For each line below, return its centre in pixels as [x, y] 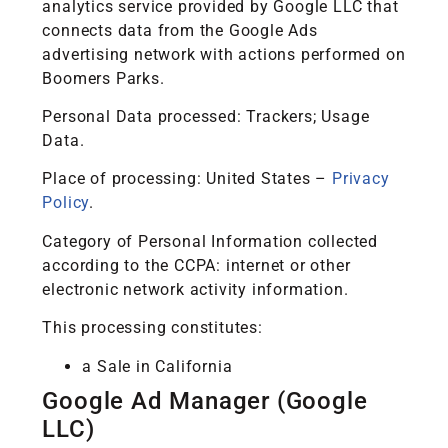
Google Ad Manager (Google [205, 400]
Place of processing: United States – [187, 179]
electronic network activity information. [195, 289]
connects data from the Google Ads [180, 30]
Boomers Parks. [103, 78]
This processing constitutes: [152, 328]
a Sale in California [157, 366]
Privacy [361, 179]
